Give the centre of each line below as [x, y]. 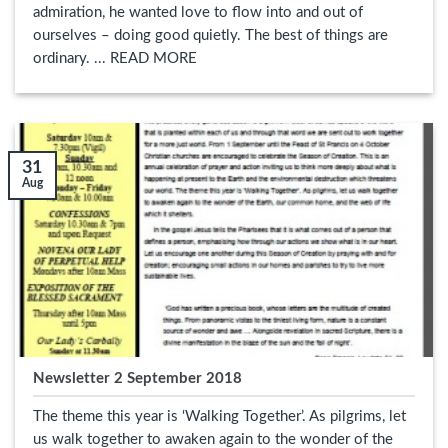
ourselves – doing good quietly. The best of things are [210, 36]
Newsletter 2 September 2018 [137, 378]
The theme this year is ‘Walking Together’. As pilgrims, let [219, 416]
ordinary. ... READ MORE [114, 59]
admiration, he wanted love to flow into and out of [197, 13]
